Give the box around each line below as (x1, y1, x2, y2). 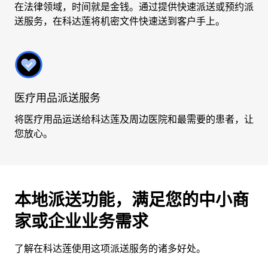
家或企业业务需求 (14, 211, 148, 232)
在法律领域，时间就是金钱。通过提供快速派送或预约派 (14, 1, 254, 13)
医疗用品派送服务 (14, 92, 100, 104)
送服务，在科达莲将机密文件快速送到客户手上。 (14, 16, 225, 27)
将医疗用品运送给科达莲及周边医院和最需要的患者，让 (14, 114, 254, 125)
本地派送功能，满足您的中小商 (14, 190, 249, 210)
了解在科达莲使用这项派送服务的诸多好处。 (14, 243, 206, 254)
